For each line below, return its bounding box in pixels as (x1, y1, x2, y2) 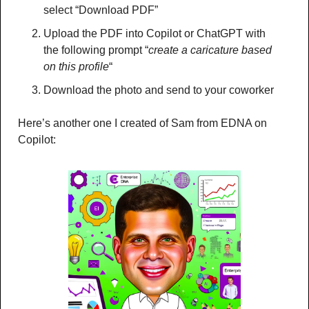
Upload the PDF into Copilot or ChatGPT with (43, 27, 266, 39)
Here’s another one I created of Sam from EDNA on (18, 117, 267, 129)
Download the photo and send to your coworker (43, 83, 277, 96)
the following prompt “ (43, 43, 148, 56)
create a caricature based (148, 43, 272, 56)
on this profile (43, 60, 109, 72)
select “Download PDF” (43, 3, 158, 16)
